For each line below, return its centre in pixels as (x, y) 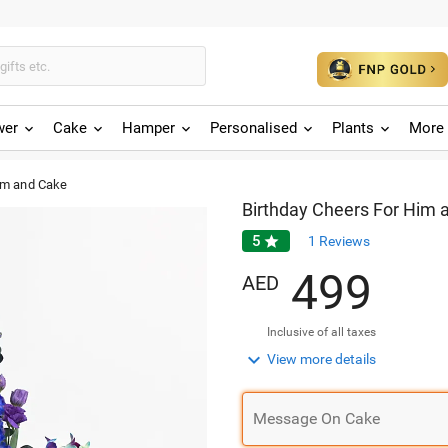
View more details (321, 359)
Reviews (344, 241)
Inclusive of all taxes (321, 332)
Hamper (148, 128)
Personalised (253, 128)
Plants (353, 128)
